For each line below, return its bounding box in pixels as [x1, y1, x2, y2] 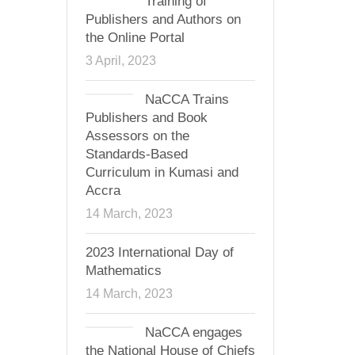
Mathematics [85, 263, 162, 278]
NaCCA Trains [144, 92, 229, 107]
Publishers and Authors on [85, 12, 241, 27]
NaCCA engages [144, 325, 242, 340]
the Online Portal [85, 30, 185, 45]
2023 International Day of [85, 245, 234, 260]
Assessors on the [85, 128, 189, 143]
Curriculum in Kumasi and [85, 165, 239, 180]
